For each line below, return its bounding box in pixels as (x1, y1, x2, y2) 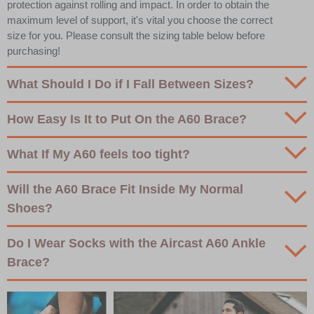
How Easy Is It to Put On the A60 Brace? (7, 112, 247, 127)
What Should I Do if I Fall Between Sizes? (7, 77, 254, 92)
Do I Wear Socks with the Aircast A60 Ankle (7, 236, 266, 251)
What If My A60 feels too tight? (7, 147, 190, 162)
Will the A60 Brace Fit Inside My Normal (7, 182, 243, 197)
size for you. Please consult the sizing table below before (7, 29, 265, 42)
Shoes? (7, 201, 53, 216)
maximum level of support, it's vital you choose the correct (7, 14, 273, 27)
